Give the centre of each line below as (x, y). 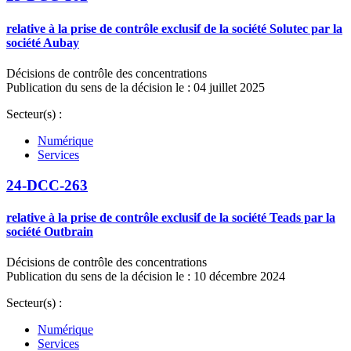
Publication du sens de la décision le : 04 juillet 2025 (136, 87)
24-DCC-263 (47, 185)
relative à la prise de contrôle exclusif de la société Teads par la (171, 217)
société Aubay (43, 42)
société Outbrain (50, 231)
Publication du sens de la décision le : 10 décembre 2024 (146, 277)
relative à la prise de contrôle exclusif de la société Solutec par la (174, 28)
